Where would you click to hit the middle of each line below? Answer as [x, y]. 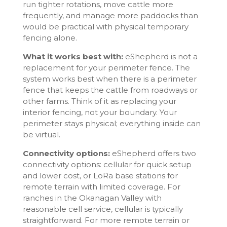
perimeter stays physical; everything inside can [111, 123]
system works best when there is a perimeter [109, 79]
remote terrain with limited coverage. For [101, 186]
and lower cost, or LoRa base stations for [100, 175]
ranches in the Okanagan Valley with [92, 198]
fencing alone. [50, 37]
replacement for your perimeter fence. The [106, 67]
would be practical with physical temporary [105, 26]
